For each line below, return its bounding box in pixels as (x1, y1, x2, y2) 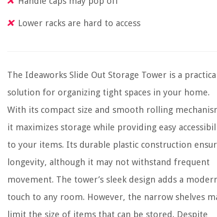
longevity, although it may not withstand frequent (7, 157, 210, 167)
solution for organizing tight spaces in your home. (7, 87, 210, 97)
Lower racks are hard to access (18, 18, 140, 28)
